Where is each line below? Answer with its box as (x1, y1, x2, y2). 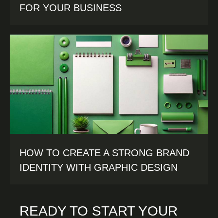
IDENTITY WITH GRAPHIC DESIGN (19, 162, 178, 173)
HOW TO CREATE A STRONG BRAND (19, 147, 189, 159)
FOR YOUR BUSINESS (19, 2, 122, 14)
